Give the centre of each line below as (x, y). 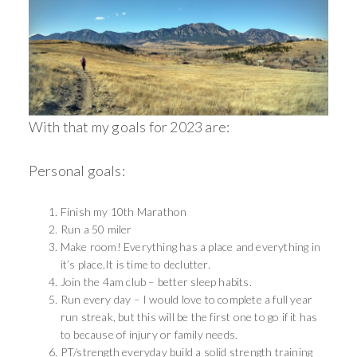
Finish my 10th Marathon (124, 211)
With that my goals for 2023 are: (129, 126)
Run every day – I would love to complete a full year (186, 299)
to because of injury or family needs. (150, 334)
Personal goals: (76, 170)
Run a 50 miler (97, 229)
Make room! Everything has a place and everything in (190, 246)
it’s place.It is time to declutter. (137, 264)
